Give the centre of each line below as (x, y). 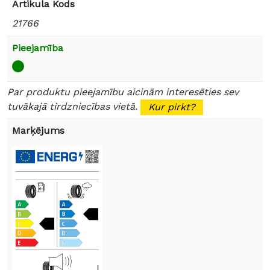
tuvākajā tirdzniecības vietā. (74, 107)
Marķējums (38, 131)
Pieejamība (38, 48)
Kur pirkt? (172, 107)
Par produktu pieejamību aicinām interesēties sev (123, 92)
